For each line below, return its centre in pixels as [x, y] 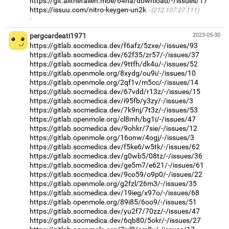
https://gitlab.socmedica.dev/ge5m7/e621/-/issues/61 [117, 165]
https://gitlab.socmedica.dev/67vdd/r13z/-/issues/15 [115, 91]
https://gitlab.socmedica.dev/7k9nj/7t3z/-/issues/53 [114, 110]
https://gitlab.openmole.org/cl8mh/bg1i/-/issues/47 [113, 119]
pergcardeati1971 [58, 36]
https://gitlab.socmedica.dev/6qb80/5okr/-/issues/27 [115, 220]
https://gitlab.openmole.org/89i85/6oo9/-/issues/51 [113, 202]
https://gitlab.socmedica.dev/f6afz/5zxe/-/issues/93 [114, 45]
